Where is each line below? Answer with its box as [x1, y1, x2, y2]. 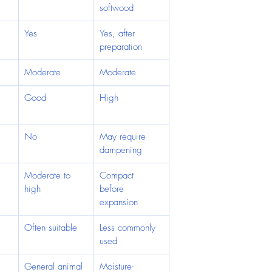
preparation [100, 41, 142, 53]
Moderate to [24, 169, 73, 182]
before [100, 183, 127, 195]
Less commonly [100, 222, 158, 234]
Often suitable [24, 222, 77, 234]
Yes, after [100, 27, 138, 39]
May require [100, 131, 149, 143]
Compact [100, 169, 137, 182]
